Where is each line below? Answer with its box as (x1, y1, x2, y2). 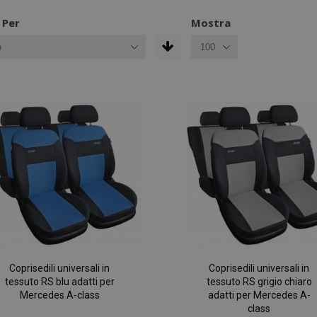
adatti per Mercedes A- (207, 289, 311, 301)
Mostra (190, 16, 231, 30)
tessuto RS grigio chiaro (206, 276, 312, 288)
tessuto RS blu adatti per (4, 276, 115, 288)
